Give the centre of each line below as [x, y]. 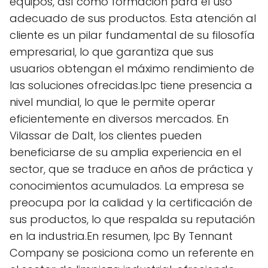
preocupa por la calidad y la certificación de [131, 202]
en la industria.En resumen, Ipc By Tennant [121, 236]
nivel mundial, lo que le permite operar [112, 102]
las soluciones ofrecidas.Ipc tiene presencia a [131, 85]
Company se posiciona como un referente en [132, 252]
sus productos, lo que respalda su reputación [132, 219]
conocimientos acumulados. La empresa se [127, 185]
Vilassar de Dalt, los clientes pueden [106, 135]
